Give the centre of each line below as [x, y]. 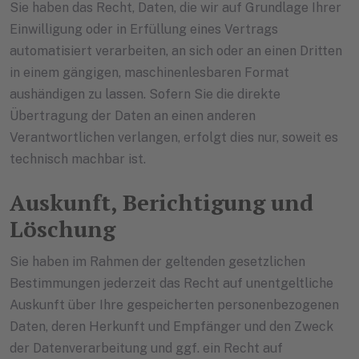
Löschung [63, 229]
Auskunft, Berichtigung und [161, 203]
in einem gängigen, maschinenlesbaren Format [149, 73]
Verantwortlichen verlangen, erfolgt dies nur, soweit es [174, 138]
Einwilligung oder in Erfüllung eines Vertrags [144, 30]
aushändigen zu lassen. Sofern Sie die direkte [145, 95]
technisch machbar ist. [78, 159]
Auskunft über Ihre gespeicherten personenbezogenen [174, 305]
